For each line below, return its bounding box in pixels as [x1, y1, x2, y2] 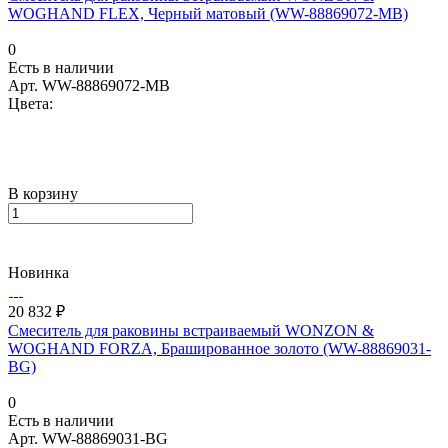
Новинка [8, 263, 69, 281]
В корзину [8, 184, 78, 202]
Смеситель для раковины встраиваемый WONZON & [8, 321, 374, 339]
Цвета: [8, 94, 53, 112]
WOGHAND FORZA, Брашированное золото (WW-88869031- [8, 339, 431, 357]
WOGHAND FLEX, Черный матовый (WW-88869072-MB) [8, 4, 408, 22]
